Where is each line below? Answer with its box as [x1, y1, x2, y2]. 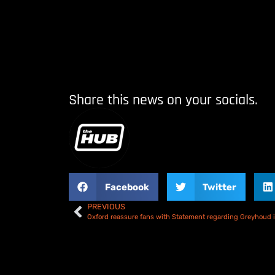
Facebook [104, 181, 149, 193]
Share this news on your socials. [69, 91, 258, 110]
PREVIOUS [87, 202, 125, 212]
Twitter [203, 181, 236, 193]
